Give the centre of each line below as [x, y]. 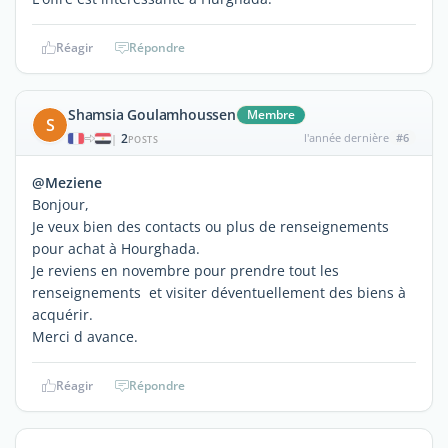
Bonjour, [60, 204]
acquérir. [62, 314]
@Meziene [67, 182]
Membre [270, 114]
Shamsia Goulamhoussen [152, 114]
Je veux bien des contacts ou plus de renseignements [210, 226]
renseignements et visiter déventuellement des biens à [219, 292]
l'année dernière [346, 137]
